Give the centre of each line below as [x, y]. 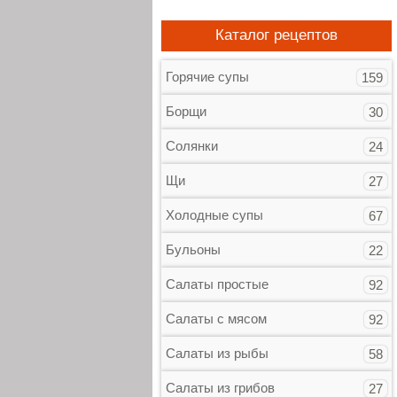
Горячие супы [207, 77]
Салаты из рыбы [217, 353]
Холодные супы [214, 215]
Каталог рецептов [276, 35]
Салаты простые [217, 284]
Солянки [192, 146]
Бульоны [193, 249]
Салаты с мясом [216, 319]
